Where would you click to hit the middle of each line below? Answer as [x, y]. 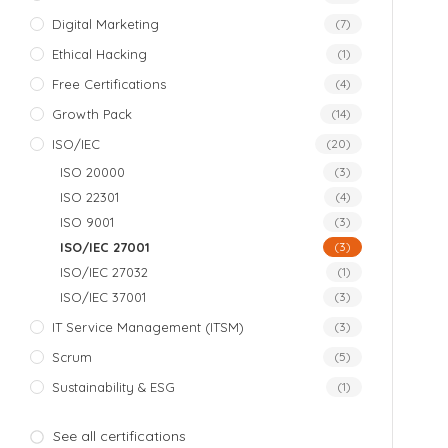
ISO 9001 [87, 222]
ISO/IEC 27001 [105, 247]
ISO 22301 [89, 197]
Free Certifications [109, 84]
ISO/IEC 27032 [104, 272]
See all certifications [119, 436]
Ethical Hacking [99, 54]
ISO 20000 [92, 172]
